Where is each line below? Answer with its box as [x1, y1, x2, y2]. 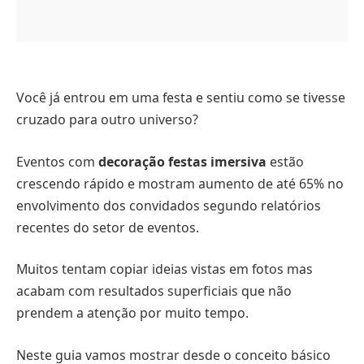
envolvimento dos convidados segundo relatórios [16, 196, 321, 214]
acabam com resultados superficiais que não [16, 282, 292, 301]
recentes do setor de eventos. [16, 218, 199, 236]
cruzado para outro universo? [16, 110, 198, 128]
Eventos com [16, 152, 98, 171]
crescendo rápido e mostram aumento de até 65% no [16, 174, 344, 193]
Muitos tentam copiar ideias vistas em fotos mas [16, 260, 313, 279]
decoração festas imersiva [98, 152, 266, 171]
